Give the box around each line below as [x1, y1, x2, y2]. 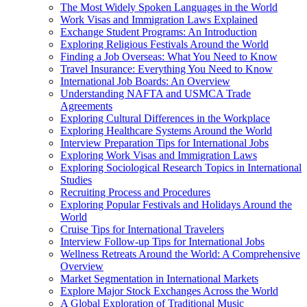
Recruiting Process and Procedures [60, 186, 210, 199]
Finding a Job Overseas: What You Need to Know [60, 51, 278, 63]
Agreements [60, 100, 112, 112]
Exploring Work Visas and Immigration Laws [60, 149, 257, 162]
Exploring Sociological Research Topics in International [60, 162, 302, 174]
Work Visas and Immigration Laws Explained [60, 14, 258, 26]
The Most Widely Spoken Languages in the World [60, 1, 278, 14]
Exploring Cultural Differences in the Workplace [60, 112, 270, 125]
